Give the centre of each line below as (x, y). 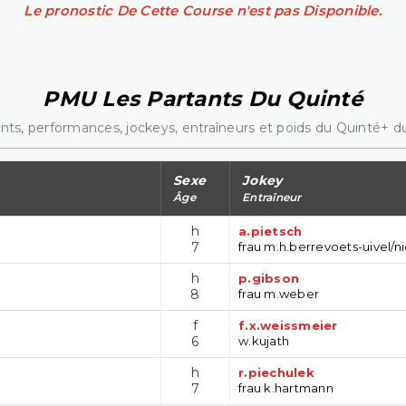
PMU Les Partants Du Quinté (203, 98)
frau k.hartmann (286, 387)
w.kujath (264, 340)
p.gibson (269, 278)
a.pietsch (271, 231)
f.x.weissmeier (288, 325)
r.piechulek (276, 372)
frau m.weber (279, 293)
